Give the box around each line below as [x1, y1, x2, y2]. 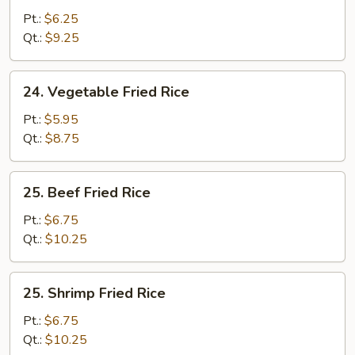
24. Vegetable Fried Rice [23, 82, 189, 101]
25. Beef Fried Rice [23, 183, 151, 202]
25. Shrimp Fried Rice [23, 284, 166, 303]
